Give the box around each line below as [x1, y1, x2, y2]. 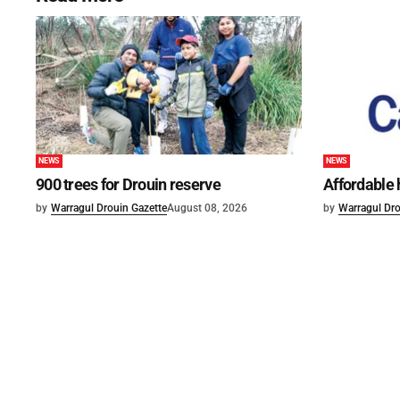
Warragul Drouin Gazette [51, 202, 167, 215]
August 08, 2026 [167, 202, 247, 215]
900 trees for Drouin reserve [36, 175, 221, 195]
